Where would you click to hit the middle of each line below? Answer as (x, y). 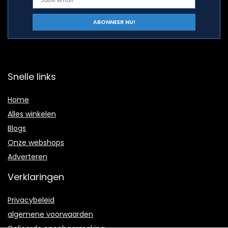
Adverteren (27, 156)
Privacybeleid (31, 200)
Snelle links (32, 76)
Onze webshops (36, 142)
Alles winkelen (32, 114)
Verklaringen (36, 177)
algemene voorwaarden (50, 214)
